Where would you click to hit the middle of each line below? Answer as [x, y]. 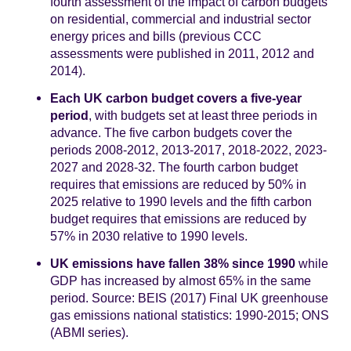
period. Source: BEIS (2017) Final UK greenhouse [189, 297]
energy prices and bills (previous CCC [156, 36]
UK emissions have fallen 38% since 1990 [174, 263]
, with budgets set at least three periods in [203, 115]
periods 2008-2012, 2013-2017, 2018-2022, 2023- [188, 149]
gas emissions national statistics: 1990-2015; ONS [190, 315]
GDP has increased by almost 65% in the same [181, 280]
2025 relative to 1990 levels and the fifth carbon [181, 201]
